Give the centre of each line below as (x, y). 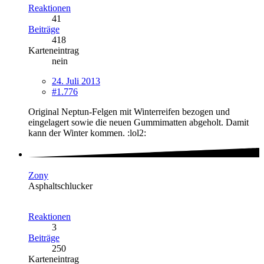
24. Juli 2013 (76, 81)
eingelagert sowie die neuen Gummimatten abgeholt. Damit (138, 122)
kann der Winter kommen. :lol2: (87, 133)
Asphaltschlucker (60, 186)
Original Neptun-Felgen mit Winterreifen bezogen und (129, 111)
